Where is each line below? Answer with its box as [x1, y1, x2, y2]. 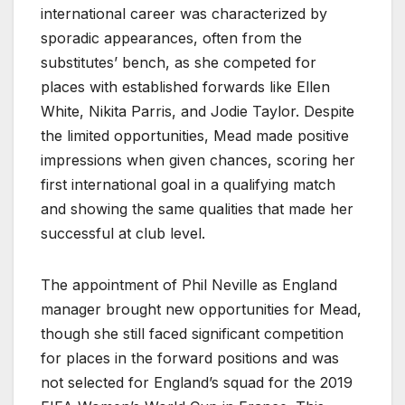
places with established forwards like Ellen [41, 77, 330, 96]
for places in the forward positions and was [41, 348, 339, 367]
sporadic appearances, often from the [41, 28, 302, 47]
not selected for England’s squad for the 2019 [41, 372, 353, 391]
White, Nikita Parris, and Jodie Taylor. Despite [41, 101, 354, 120]
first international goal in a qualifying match [41, 174, 335, 193]
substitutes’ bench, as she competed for [41, 52, 316, 71]
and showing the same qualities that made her [41, 199, 353, 218]
